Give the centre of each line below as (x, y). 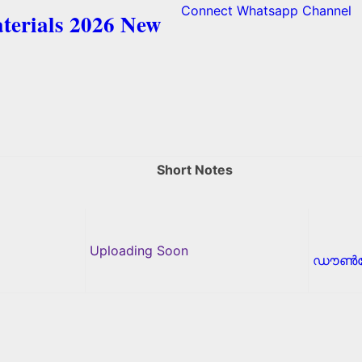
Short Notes (194, 169)
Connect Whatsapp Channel (266, 11)
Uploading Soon (139, 250)
